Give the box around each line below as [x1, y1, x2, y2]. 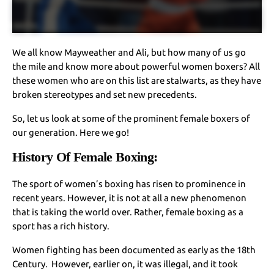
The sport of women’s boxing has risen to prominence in [12, 178, 246, 189]
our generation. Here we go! [12, 127, 130, 138]
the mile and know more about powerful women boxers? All [12, 61, 261, 72]
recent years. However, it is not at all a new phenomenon [12, 192, 247, 203]
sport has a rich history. [12, 220, 110, 231]
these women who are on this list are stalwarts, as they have [12, 75, 262, 86]
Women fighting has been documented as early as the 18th [12, 244, 256, 255]
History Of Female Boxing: [12, 149, 158, 165]
